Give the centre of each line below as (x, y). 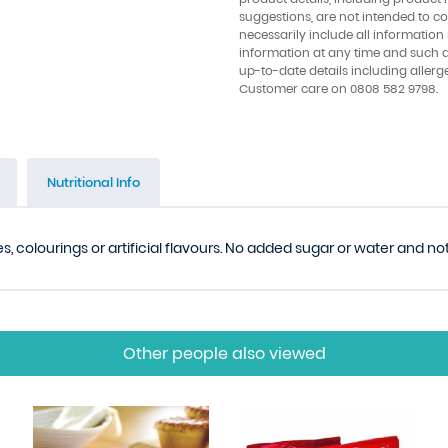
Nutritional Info (93, 182)
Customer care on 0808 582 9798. (338, 88)
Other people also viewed (224, 353)
